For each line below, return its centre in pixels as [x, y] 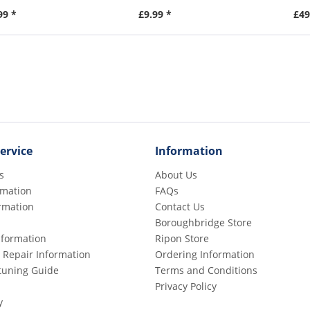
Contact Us [180, 206]
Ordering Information [205, 254]
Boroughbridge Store [203, 222]
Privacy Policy [186, 286]
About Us [176, 174]
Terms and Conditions [206, 270]
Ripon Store [182, 238]
